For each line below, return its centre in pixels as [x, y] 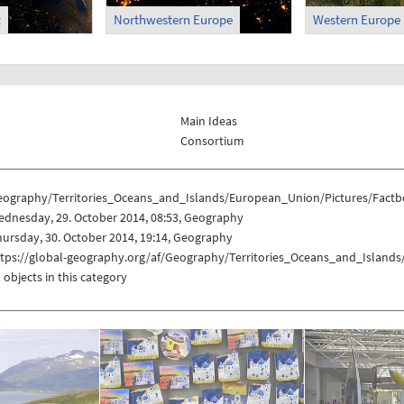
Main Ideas [209, 120]
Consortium [213, 140]
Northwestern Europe [173, 20]
